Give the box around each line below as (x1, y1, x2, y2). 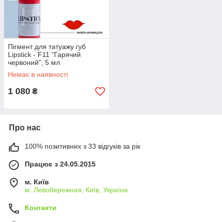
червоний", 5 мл (8, 58, 60, 66)
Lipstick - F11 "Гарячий (8, 51, 81, 58)
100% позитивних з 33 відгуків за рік (25, 142, 140, 150)
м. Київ (25, 178, 49, 186)
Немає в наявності (8, 70, 68, 78)
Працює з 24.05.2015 (25, 160, 96, 168)
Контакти (25, 204, 56, 212)
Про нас (9, 123, 41, 132)
